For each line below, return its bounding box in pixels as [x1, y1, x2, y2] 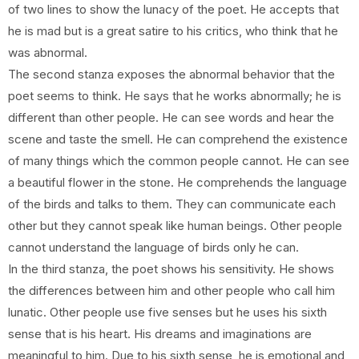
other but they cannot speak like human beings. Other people [8, 218, 342, 233]
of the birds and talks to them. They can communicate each [8, 196, 336, 212]
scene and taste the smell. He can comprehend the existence [8, 131, 348, 147]
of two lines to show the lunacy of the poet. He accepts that [8, 2, 339, 17]
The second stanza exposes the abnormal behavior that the [8, 67, 335, 82]
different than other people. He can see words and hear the [8, 110, 334, 125]
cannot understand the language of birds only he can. [8, 240, 299, 255]
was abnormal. [8, 45, 87, 60]
